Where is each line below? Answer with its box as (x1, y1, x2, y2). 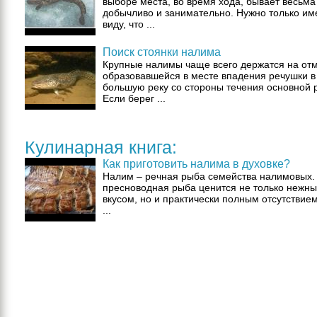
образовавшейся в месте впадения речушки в (103, 70, 316, 81)
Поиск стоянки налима (103, 46, 221, 58)
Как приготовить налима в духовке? (103, 158, 290, 170)
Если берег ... (103, 93, 166, 104)
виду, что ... (103, 18, 155, 30)
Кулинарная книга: (25, 137, 177, 157)
